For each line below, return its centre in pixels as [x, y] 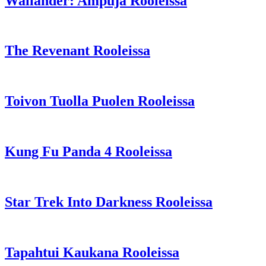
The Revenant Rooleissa [77, 51]
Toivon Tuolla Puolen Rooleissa [100, 101]
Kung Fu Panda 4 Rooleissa [88, 151]
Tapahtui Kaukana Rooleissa [92, 252]
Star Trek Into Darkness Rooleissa [109, 202]
